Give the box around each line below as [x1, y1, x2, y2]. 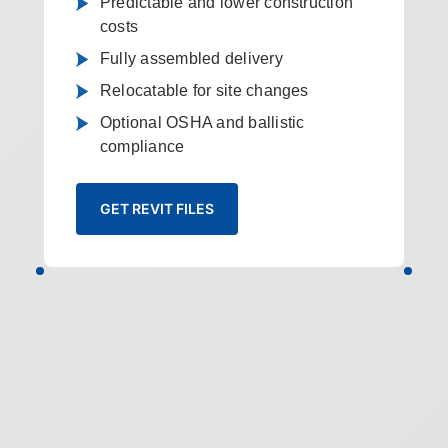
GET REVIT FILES [99, 200, 214, 217]
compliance [99, 138, 185, 155]
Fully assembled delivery [99, 50, 283, 67]
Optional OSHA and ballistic [99, 114, 305, 131]
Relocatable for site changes [99, 82, 309, 99]
